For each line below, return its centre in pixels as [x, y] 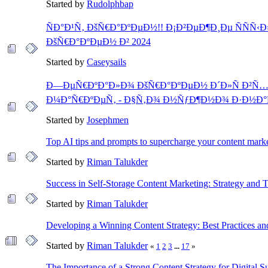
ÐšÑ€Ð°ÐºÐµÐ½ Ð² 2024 [98, 41]
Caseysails [106, 62]
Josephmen [108, 120]
